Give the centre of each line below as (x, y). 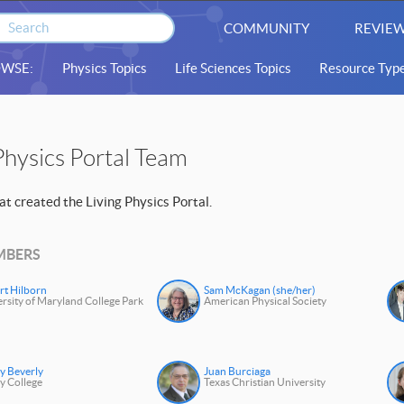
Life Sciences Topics (234, 68)
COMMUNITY (267, 28)
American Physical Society (266, 301)
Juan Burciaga (238, 372)
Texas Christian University (265, 382)
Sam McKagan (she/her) (260, 290)
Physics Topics (104, 68)
